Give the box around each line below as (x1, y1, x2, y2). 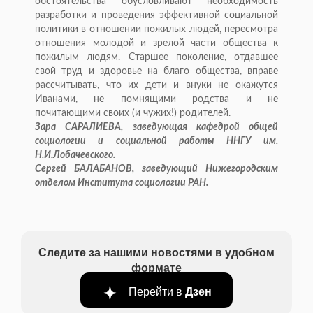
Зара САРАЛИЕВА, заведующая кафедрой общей (35, 122, 278, 133)
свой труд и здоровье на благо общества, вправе (35, 66, 278, 77)
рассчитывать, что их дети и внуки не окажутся (35, 80, 278, 91)
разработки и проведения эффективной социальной (35, 10, 278, 21)
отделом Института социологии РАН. (35, 178, 208, 189)
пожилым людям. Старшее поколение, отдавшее (35, 52, 278, 63)
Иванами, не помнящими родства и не (35, 94, 278, 105)
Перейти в (126, 283, 185, 300)
